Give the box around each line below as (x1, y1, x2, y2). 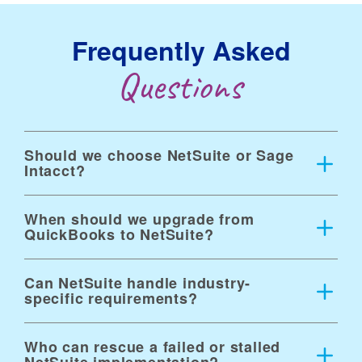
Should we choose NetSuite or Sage (24, 144, 294, 166)
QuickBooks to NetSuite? (24, 223, 214, 245)
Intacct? (24, 159, 86, 181)
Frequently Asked (71, 31, 291, 69)
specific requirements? (24, 287, 198, 309)
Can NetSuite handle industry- (24, 271, 251, 293)
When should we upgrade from (24, 208, 255, 229)
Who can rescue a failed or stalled (24, 335, 281, 357)
